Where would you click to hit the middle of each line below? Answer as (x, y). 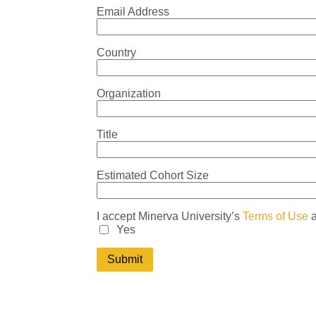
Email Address (133, 12)
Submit (125, 260)
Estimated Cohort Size (153, 175)
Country (116, 53)
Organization (129, 93)
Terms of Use (275, 216)
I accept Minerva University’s (170, 216)
